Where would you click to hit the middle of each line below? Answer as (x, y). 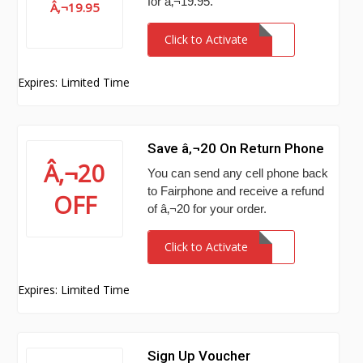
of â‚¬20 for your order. (207, 209)
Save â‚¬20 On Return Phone (236, 148)
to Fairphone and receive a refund (236, 191)
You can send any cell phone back (238, 173)
